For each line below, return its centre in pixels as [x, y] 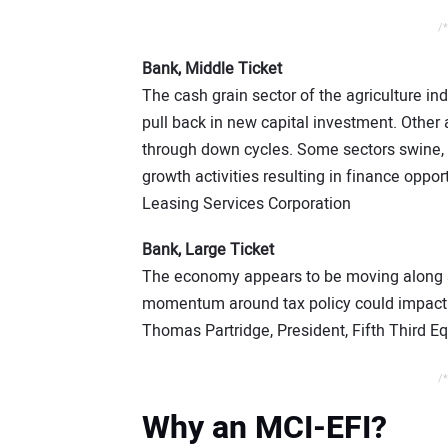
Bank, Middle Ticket [212, 68]
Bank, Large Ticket [208, 250]
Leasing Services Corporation [246, 203]
